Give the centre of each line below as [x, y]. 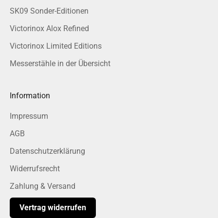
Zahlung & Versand [43, 186]
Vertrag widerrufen [53, 208]
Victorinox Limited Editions [56, 46]
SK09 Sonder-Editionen [49, 11]
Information [30, 96]
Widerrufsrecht [35, 169]
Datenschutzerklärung [47, 151]
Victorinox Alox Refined [49, 29]
